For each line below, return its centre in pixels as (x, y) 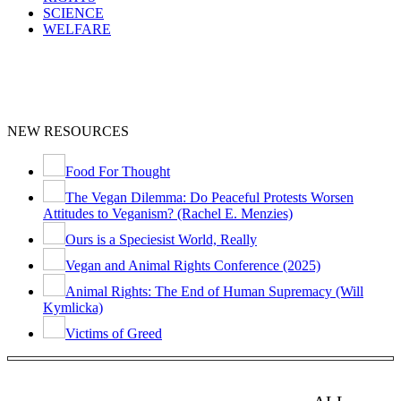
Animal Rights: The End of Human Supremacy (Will (214, 292)
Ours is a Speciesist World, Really (161, 240)
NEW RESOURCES (68, 132)
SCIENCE (73, 13)
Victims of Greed (114, 334)
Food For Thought (118, 172)
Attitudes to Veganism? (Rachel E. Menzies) (168, 214)
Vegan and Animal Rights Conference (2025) (193, 266)
